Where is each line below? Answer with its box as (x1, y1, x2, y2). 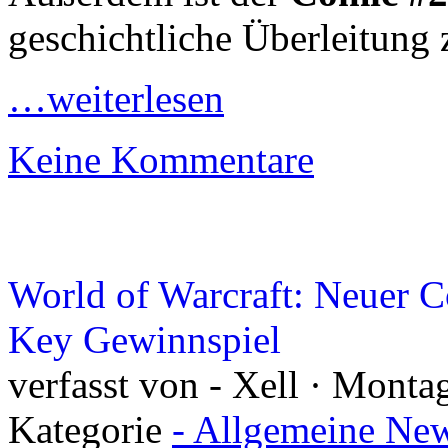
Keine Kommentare (8, 138, 314, 181)
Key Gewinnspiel (8, 318, 281, 361)
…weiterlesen (8, 77, 224, 120)
